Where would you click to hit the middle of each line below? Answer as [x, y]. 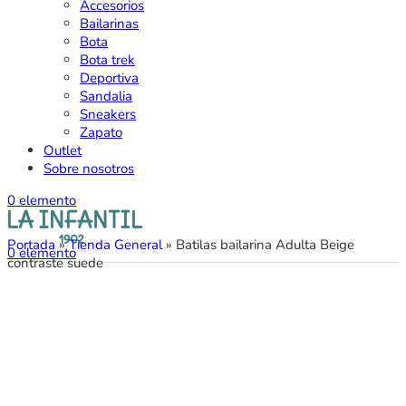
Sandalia [106, 97]
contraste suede [55, 263]
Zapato [101, 133]
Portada [31, 245]
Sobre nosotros [89, 169]
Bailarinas [109, 24]
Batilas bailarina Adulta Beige [265, 245]
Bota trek [107, 60]
